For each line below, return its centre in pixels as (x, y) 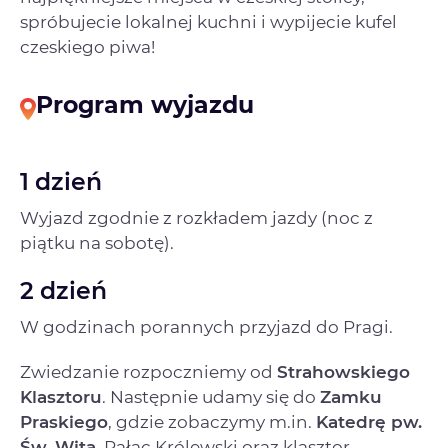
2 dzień (63, 290)
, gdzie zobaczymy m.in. (212, 421)
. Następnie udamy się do (211, 396)
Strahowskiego (343, 371)
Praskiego (64, 421)
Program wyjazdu (145, 105)
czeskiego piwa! (87, 47)
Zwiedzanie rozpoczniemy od (148, 371)
